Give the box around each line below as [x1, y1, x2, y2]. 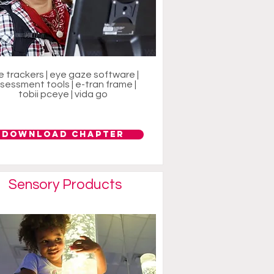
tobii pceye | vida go [18, 89, 108, 99]
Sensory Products [8, 177, 122, 192]
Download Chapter [1, 129, 124, 139]
